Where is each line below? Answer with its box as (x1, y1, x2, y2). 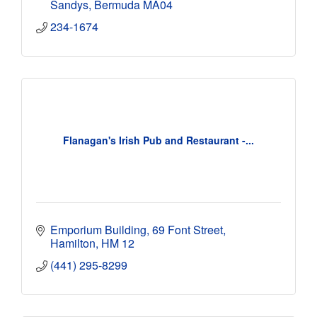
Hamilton (50, 234, 96, 251)
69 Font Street (152, 221, 223, 238)
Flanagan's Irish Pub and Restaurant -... (63, 133, 254, 148)
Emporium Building (50, 221, 146, 238)
